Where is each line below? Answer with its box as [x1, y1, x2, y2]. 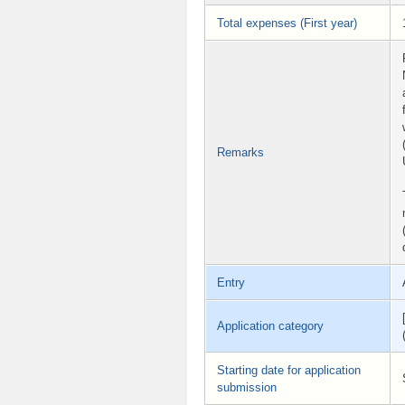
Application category [217, 318, 324, 333]
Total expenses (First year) [217, 15, 357, 30]
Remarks [217, 145, 264, 159]
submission [217, 380, 277, 394]
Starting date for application [217, 363, 361, 377]
